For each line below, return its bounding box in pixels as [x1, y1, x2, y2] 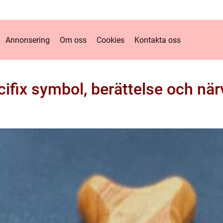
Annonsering [5, 35, 50, 45]
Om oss [59, 35, 87, 45]
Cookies [96, 35, 124, 45]
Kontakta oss [134, 35, 181, 45]
